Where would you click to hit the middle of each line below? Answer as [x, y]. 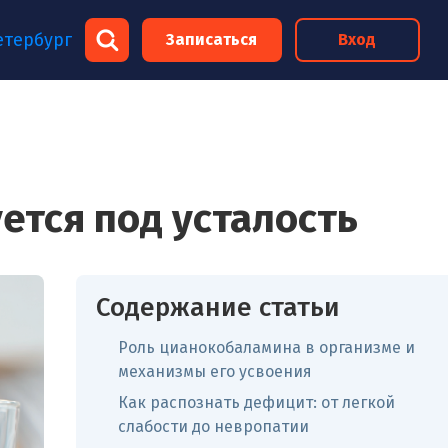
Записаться [212, 39]
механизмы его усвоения [215, 371]
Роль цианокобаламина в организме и [266, 347]
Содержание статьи [218, 307]
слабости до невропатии [213, 426]
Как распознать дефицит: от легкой [256, 402]
